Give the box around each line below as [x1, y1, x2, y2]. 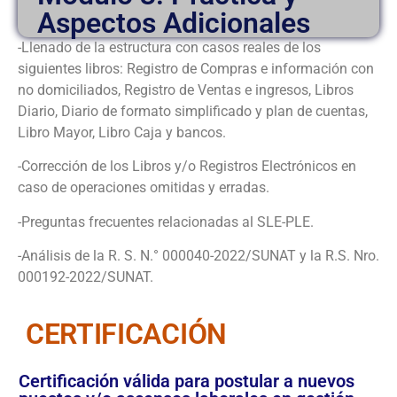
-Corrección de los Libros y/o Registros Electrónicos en [18, 158, 356, 175]
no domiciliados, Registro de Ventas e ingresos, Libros [18, 81, 354, 98]
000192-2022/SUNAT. [18, 268, 153, 285]
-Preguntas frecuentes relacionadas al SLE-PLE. [18, 213, 314, 230]
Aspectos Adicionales [37, 5, 310, 40]
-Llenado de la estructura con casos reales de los [18, 38, 321, 56]
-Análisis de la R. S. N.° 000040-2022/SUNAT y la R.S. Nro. [18, 246, 379, 264]
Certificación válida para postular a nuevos [19, 370, 354, 393]
